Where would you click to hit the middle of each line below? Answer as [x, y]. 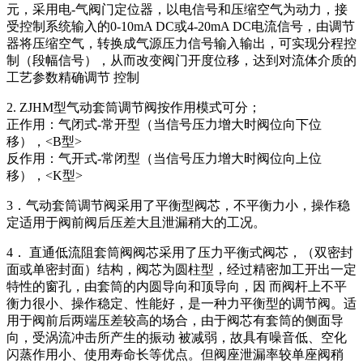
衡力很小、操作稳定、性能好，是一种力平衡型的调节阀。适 [181, 304]
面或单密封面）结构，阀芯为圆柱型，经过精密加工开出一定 [181, 270]
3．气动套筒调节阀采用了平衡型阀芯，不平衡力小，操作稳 [178, 206]
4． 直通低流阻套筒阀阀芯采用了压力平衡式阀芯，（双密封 [180, 253]
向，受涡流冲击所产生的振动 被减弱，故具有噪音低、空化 [177, 338]
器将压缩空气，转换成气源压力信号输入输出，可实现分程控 [181, 44]
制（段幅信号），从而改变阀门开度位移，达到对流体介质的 [181, 61]
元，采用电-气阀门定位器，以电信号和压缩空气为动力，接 [177, 10]
